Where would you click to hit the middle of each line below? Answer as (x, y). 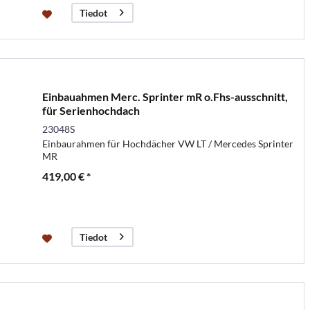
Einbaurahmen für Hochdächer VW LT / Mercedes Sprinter (167, 143)
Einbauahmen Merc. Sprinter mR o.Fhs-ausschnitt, (165, 96)
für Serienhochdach (91, 110)
